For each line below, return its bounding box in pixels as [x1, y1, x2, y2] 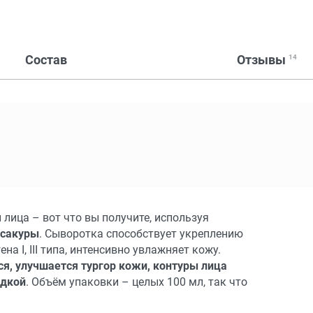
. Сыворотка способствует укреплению [39, 227, 243, 241]
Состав [25, 52, 67, 67]
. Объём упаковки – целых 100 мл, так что [26, 275, 247, 289]
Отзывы [237, 52, 286, 67]
